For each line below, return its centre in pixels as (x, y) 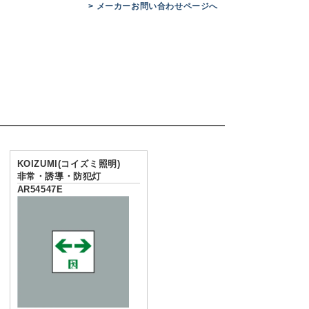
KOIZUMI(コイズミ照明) (69, 163)
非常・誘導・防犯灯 (59, 176)
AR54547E (40, 189)
